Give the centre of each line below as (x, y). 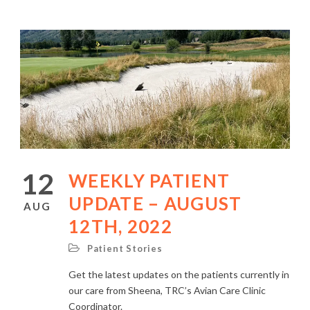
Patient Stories (125, 248)
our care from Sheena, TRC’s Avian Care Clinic (167, 290)
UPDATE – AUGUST (155, 203)
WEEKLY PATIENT (149, 180)
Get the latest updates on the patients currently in (179, 274)
